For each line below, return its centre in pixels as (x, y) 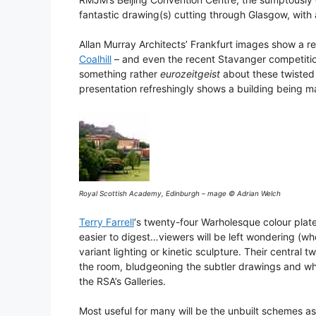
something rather (120, 74)
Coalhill (95, 59)
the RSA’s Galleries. (122, 281)
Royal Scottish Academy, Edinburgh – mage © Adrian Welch (180, 194)
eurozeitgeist (190, 74)
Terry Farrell (107, 222)
